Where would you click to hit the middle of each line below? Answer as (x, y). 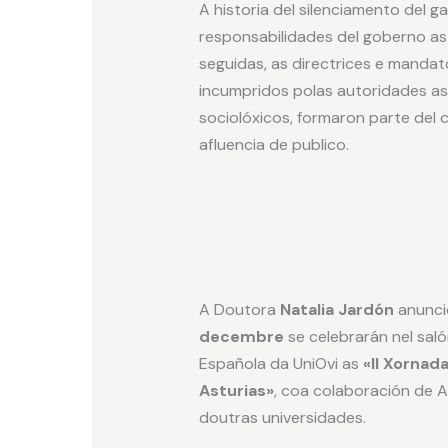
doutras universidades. (282, 417)
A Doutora (239, 309)
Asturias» (236, 390)
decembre (241, 336)
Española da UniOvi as (280, 363)
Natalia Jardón (336, 309)
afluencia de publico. (273, 144)
